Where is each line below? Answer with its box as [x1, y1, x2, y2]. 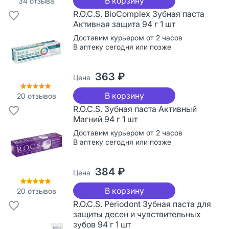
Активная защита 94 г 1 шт [73, 18, 175, 29]
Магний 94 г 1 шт [73, 113, 138, 124]
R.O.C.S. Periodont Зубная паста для [73, 198, 211, 209]
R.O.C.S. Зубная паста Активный [73, 103, 197, 114]
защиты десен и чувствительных [73, 209, 201, 219]
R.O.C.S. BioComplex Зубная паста [73, 8, 204, 19]
